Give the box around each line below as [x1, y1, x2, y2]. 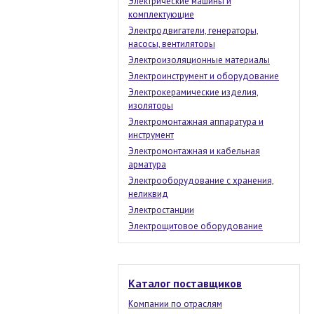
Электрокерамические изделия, [128, 86, 259, 98]
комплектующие [128, 8, 194, 20]
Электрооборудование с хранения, [128, 175, 274, 186]
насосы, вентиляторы [128, 38, 215, 50]
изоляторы [128, 100, 173, 111]
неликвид [128, 188, 168, 200]
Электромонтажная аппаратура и [128, 116, 264, 128]
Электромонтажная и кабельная [128, 145, 260, 157]
